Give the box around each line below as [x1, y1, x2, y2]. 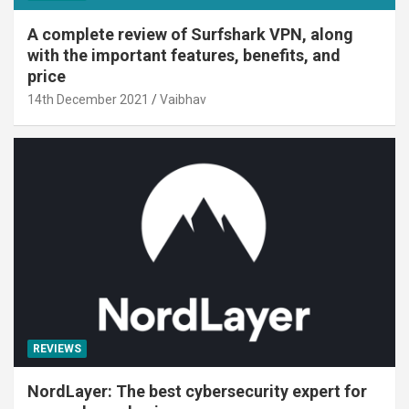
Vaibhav [160, 92, 206, 108]
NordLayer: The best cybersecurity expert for [27, 382, 367, 402]
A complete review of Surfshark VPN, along [27, 25, 353, 45]
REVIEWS [33, 342, 81, 356]
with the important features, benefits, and [27, 46, 341, 66]
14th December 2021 [27, 92, 149, 108]
